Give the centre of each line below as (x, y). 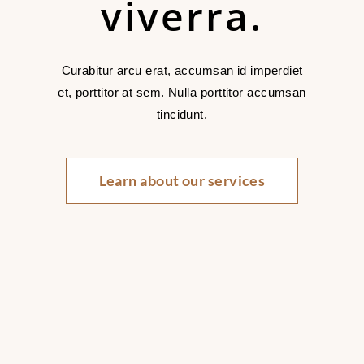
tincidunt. (182, 114)
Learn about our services (182, 180)
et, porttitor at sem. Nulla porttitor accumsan (182, 92)
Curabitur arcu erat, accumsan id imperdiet (182, 70)
